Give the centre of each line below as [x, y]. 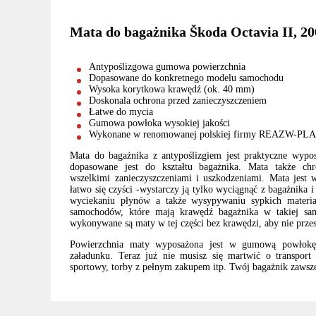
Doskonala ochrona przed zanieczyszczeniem [178, 101]
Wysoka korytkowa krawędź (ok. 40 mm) [172, 90]
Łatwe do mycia [121, 112]
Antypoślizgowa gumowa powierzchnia [168, 67]
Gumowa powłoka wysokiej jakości [160, 123]
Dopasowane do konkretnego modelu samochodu [187, 78]
